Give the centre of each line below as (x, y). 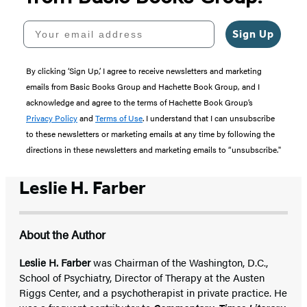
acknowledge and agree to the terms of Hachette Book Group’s (139, 102)
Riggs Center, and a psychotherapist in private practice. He (153, 293)
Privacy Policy (52, 118)
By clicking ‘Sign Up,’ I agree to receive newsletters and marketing (144, 71)
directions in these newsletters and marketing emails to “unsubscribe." (153, 150)
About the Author (62, 235)
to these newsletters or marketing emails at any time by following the (150, 134)
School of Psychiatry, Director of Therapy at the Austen (142, 278)
